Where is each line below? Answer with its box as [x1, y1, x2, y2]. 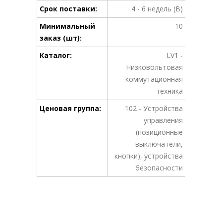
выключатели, [135, 139, 183, 149]
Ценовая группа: [40, 104, 101, 113]
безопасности [135, 163, 183, 173]
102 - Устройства [125, 104, 183, 113]
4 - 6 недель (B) [131, 4, 183, 14]
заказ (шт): [40, 33, 82, 43]
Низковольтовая [126, 62, 183, 72]
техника [156, 86, 183, 96]
